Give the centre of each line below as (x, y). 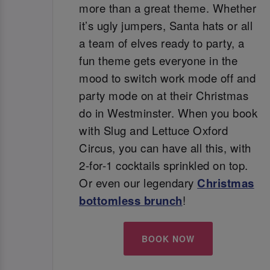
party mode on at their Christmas (164, 96)
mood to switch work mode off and (168, 78)
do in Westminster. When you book (168, 113)
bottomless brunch (131, 201)
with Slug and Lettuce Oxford (154, 130)
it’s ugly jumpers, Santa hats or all (166, 26)
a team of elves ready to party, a (162, 43)
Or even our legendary (138, 183)
